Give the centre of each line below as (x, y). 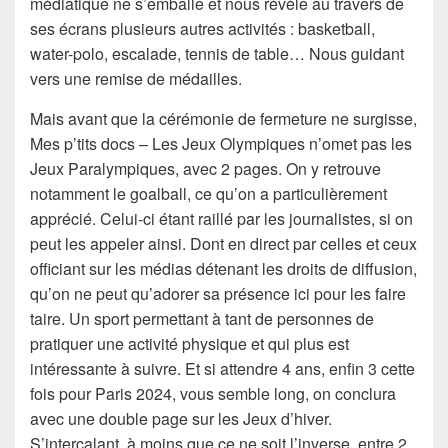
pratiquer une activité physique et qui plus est (189, 344)
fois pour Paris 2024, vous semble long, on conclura (213, 394)
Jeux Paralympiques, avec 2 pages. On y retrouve (205, 169)
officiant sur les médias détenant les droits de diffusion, (223, 269)
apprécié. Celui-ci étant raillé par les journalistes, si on (221, 219)
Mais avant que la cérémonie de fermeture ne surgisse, (223, 119)
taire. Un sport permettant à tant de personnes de (202, 319)
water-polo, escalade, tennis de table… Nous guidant (217, 54)
